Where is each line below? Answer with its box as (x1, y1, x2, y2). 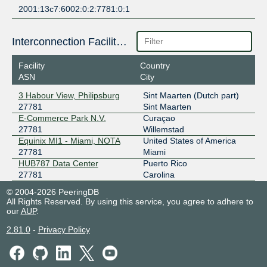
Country (139, 61, 170, 71)
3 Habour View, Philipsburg (18, 91, 120, 101)
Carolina (142, 170, 175, 180)
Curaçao (142, 113, 175, 123)
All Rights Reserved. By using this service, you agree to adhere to (6, 197, 253, 207)
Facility (18, 61, 45, 71)
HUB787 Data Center (18, 159, 98, 169)
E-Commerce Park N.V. (18, 113, 106, 123)
